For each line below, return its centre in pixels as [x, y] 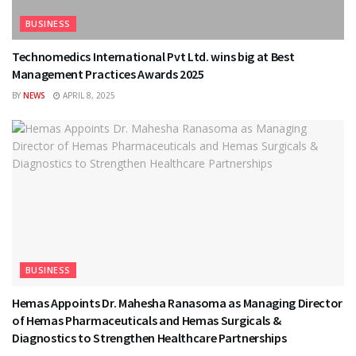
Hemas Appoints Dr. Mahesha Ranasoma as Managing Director [178, 302]
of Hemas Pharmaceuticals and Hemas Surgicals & [147, 320]
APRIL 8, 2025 [88, 95]
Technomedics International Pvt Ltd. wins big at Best [153, 56]
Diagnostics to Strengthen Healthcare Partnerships [149, 337]
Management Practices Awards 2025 [108, 74]
